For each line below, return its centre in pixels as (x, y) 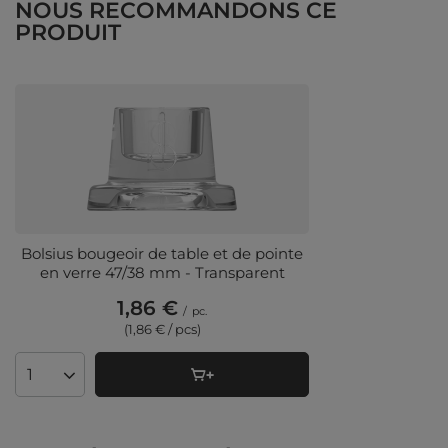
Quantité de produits (102, 383)
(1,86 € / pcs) (162, 329)
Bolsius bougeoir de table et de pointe (162, 254)
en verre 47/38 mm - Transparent (162, 273)
